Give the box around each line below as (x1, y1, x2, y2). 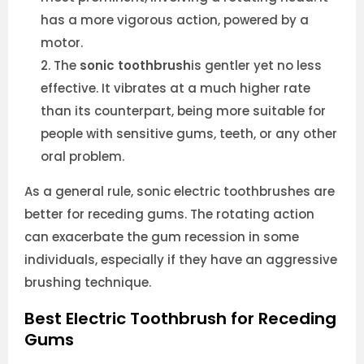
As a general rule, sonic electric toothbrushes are (24, 183, 335, 201)
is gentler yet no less (191, 57, 322, 75)
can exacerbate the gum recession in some (24, 228, 299, 246)
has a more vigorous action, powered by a (41, 11, 309, 29)
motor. (41, 34, 83, 52)
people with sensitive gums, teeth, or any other (41, 125, 337, 143)
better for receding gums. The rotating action (24, 206, 314, 223)
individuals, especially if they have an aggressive (24, 251, 337, 269)
